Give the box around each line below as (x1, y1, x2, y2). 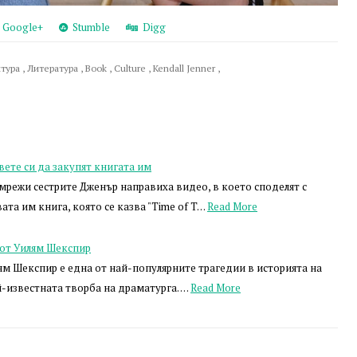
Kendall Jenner (153, 62, 218, 75)
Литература (27, 62, 80, 75)
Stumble (68, 20, 110, 35)
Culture (114, 62, 148, 75)
